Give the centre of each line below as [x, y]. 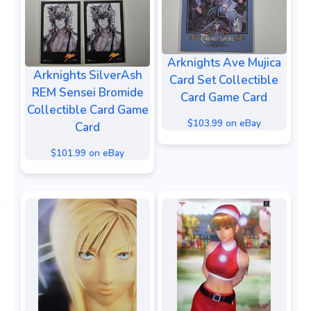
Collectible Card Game [87, 110]
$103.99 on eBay [224, 123]
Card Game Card [224, 98]
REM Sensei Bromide [87, 93]
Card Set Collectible [224, 81]
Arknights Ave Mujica [224, 63]
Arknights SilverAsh [87, 76]
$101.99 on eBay [87, 153]
